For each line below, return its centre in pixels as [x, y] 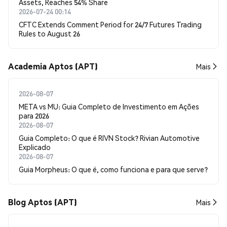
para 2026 [34, 116]
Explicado [35, 147]
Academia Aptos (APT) [53, 66]
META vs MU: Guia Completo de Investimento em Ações [109, 106]
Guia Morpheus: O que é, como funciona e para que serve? [113, 169]
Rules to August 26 [49, 33]
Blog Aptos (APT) [43, 202]
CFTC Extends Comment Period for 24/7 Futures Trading [110, 24]
